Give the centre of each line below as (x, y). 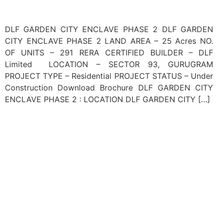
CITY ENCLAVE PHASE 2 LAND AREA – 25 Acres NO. (109, 41)
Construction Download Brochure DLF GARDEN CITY (109, 87)
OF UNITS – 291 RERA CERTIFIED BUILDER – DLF (109, 52)
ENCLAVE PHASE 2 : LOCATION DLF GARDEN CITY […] (108, 99)
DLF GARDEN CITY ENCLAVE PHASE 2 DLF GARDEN (109, 29)
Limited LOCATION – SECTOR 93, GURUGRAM (109, 64)
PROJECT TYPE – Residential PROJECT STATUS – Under (109, 76)
